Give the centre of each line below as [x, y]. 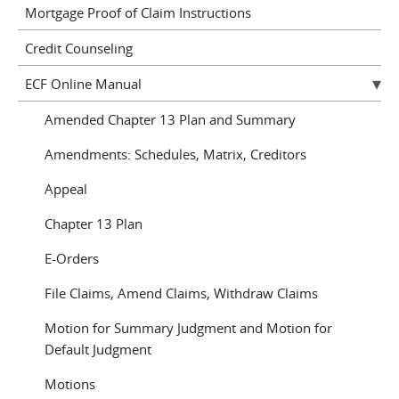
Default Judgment [98, 349]
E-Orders [72, 258]
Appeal [66, 188]
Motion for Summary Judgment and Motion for [188, 327]
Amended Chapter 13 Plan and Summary [170, 119]
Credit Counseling [78, 48]
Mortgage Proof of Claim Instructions [138, 12]
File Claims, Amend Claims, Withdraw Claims [181, 293]
